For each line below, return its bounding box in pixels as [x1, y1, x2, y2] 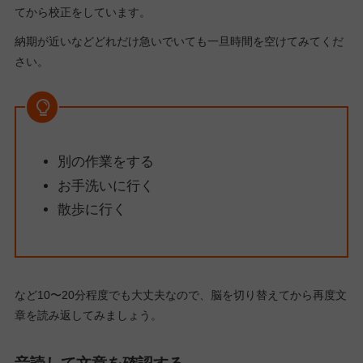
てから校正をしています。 [14, 5, 151, 19]
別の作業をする [57, 154, 154, 170]
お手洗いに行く [57, 177, 154, 194]
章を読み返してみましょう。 [14, 309, 162, 322]
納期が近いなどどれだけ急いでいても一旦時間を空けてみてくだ [14, 34, 344, 48]
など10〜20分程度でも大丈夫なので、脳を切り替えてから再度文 [14, 288, 347, 302]
